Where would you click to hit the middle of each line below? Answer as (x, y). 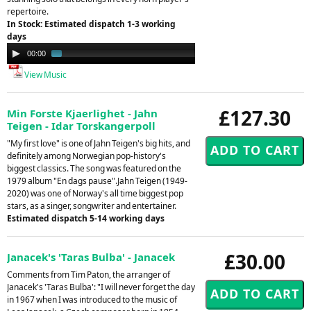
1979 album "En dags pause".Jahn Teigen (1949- (97, 180)
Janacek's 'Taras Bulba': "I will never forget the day (101, 287)
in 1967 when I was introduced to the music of (92, 299)
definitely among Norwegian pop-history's (86, 155)
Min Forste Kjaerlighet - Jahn (82, 113)
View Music (45, 74)
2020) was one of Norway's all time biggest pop (95, 193)
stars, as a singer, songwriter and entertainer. (92, 205)
